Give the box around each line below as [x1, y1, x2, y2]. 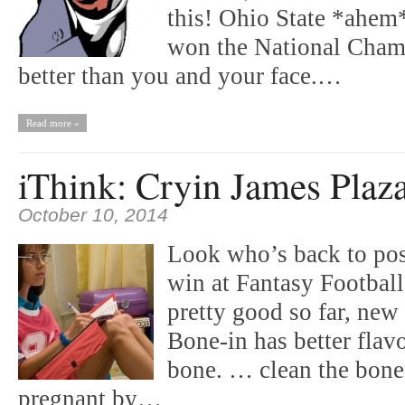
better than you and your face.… [18, 62, 342, 89]
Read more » [25, 118, 80, 128]
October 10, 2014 [18, 204, 168, 226]
